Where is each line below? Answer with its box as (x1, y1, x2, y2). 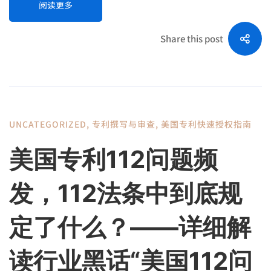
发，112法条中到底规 (9, 178, 242, 208)
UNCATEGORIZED (9, 117, 87, 130)
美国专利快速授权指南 (161, 117, 252, 130)
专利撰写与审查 (92, 117, 155, 130)
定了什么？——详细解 (9, 212, 251, 242)
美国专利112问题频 (9, 144, 218, 174)
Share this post (160, 31, 223, 45)
